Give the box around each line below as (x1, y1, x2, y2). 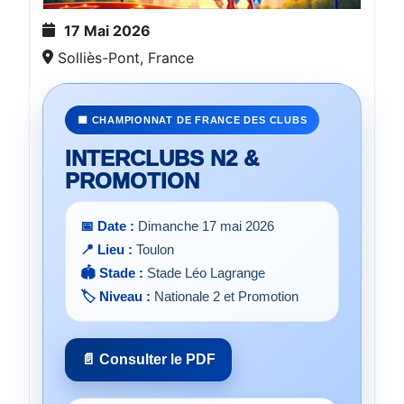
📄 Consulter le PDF (81, 352, 216, 368)
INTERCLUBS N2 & (65, 146, 259, 171)
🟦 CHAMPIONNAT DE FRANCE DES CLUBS (78, 115, 308, 126)
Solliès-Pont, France (53, 49, 194, 68)
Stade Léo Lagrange (143, 265, 265, 281)
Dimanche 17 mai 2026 (134, 218, 274, 234)
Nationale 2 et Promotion (151, 289, 298, 305)
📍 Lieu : (80, 242, 133, 258)
